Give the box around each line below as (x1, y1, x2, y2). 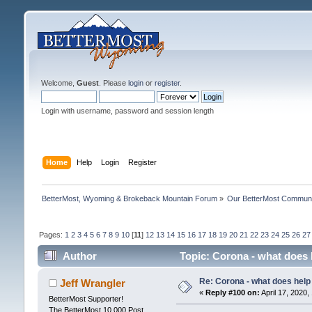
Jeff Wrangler (60, 277, 126, 290)
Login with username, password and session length (40, 107, 214, 115)
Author (63, 250, 97, 263)
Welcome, (40, 79, 77, 87)
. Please (98, 79, 128, 87)
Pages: (38, 230, 65, 239)
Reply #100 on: (205, 288, 260, 297)
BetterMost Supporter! (48, 295, 123, 304)
